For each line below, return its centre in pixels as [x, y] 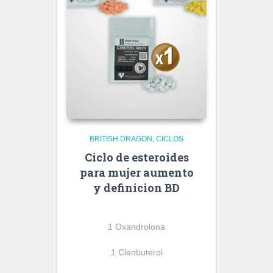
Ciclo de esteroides [136, 157]
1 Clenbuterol [136, 252]
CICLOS [170, 139]
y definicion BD [136, 188]
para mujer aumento [136, 172]
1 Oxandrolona [136, 227]
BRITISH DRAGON [121, 139]
